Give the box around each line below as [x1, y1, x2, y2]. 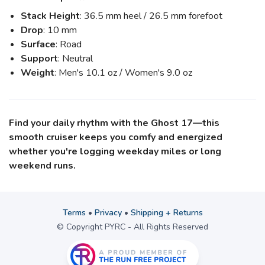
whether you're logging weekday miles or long [9, 145, 221, 158]
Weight [21, 66, 54, 79]
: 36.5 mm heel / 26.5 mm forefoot [80, 9, 222, 22]
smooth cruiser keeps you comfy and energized [9, 131, 222, 144]
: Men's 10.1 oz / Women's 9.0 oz [54, 66, 192, 79]
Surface [21, 38, 56, 51]
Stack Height [21, 9, 80, 22]
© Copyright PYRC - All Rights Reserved [57, 221, 208, 232]
